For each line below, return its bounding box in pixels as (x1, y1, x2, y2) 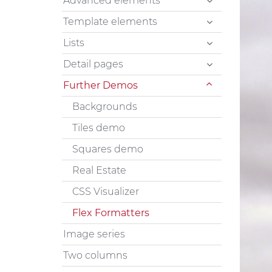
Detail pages (63, 58, 123, 70)
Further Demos (63, 79, 138, 91)
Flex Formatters (72, 206, 149, 219)
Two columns (63, 249, 127, 261)
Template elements (63, 15, 157, 27)
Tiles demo (72, 121, 125, 134)
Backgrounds (72, 100, 137, 112)
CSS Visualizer (72, 185, 139, 197)
